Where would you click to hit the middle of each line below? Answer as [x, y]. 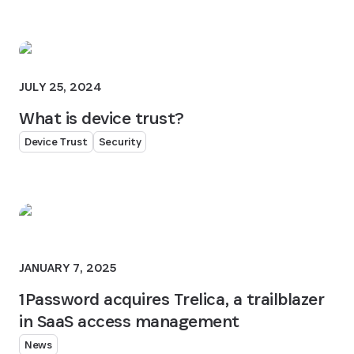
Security [120, 141]
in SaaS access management [130, 321]
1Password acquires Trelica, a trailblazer [172, 299]
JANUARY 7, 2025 [68, 267]
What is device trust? [102, 118]
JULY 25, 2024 [60, 87]
